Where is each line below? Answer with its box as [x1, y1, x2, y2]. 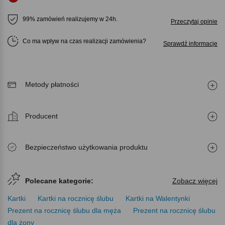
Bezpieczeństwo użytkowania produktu [25, 143, 148, 151]
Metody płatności [25, 80, 79, 88]
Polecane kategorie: [25, 176, 93, 185]
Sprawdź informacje [163, 40, 217, 48]
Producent [25, 111, 58, 120]
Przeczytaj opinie [171, 18, 217, 26]
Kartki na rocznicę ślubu [38, 194, 114, 202]
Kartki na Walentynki [126, 194, 190, 202]
